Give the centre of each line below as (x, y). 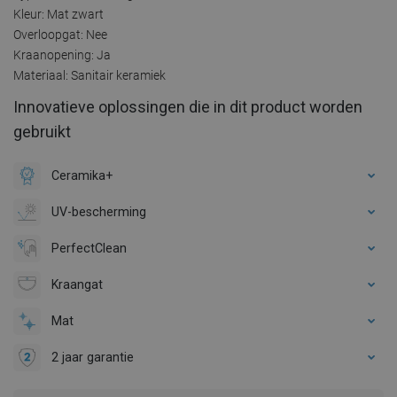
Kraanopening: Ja (62, 54)
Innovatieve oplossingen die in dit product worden (188, 106)
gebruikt (42, 131)
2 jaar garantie (93, 357)
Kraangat (77, 284)
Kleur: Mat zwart (58, 14)
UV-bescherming (99, 211)
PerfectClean (89, 248)
